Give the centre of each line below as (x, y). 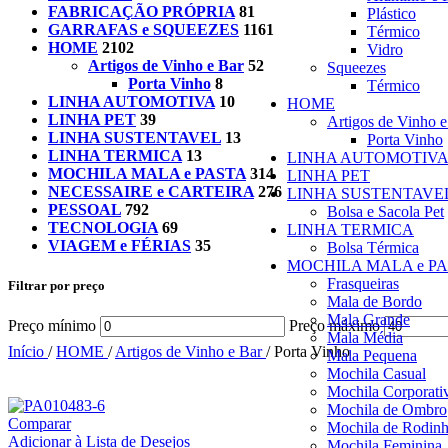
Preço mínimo (52, 325)
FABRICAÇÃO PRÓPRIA (141, 12)
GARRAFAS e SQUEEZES (143, 30)
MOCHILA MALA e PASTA (147, 174)
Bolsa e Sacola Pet (385, 211)
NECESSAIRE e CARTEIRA (151, 192)
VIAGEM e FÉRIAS (119, 246)
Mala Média (365, 337)
